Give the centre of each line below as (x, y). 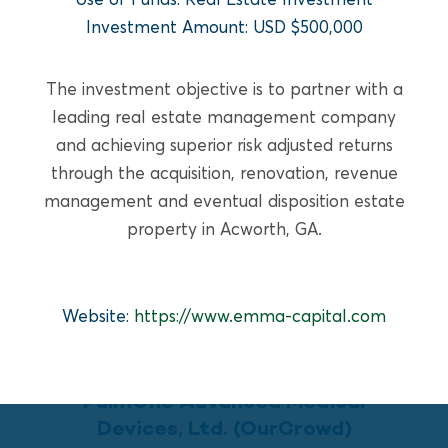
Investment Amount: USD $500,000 (224, 26)
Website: (98, 315)
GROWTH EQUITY (224, 356)
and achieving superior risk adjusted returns (224, 144)
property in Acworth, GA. (224, 228)
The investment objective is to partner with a (224, 88)
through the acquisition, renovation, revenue (224, 172)
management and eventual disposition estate (224, 200)
